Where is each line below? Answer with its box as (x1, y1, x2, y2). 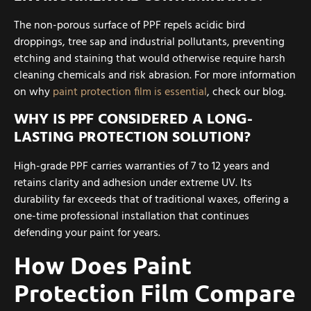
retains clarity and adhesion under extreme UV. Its (14, 174, 252, 192)
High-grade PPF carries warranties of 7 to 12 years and (14, 157, 269, 176)
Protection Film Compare (14, 278, 296, 308)
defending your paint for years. (14, 224, 160, 242)
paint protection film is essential (53, 83, 207, 102)
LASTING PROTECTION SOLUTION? (14, 125, 251, 150)
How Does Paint (14, 250, 192, 280)
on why (14, 83, 53, 102)
